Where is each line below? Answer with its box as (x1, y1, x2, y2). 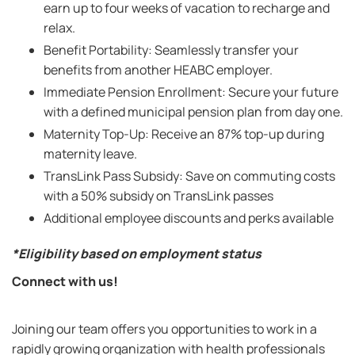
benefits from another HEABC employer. (44, 61, 273, 78)
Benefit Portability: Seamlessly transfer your (44, 41, 299, 59)
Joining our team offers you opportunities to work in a (12, 320, 317, 338)
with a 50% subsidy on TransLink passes (44, 187, 273, 204)
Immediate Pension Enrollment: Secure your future (44, 83, 338, 101)
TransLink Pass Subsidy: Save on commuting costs (44, 167, 335, 185)
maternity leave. (44, 145, 137, 162)
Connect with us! (12, 273, 118, 290)
